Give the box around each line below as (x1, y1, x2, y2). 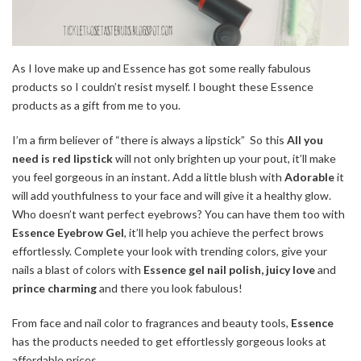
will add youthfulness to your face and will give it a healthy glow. (12, 189, 331, 203)
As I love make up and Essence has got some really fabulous (12, 61, 311, 76)
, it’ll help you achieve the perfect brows (124, 226, 324, 240)
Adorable (284, 170, 337, 185)
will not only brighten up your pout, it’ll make (115, 151, 336, 166)
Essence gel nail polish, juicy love (143, 263, 317, 277)
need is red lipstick (12, 151, 115, 166)
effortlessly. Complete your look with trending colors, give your (12, 244, 327, 259)
